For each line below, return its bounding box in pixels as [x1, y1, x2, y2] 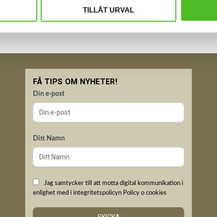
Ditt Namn [33, 135, 65, 142]
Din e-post [33, 90, 64, 97]
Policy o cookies [123, 189, 167, 196]
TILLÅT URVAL [83, 5, 134, 14]
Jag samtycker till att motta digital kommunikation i [44, 180, 183, 186]
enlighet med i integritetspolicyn [33, 189, 123, 196]
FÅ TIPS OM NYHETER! [33, 77, 118, 87]
